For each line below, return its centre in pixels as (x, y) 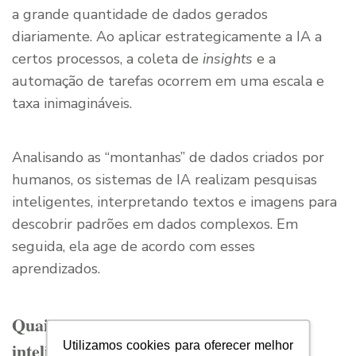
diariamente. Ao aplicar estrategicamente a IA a (167, 37)
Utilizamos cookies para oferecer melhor (178, 345)
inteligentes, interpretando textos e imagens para (174, 202)
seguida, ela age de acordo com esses (133, 247)
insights (228, 59)
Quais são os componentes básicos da (151, 325)
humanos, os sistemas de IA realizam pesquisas (164, 180)
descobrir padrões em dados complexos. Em (155, 224)
